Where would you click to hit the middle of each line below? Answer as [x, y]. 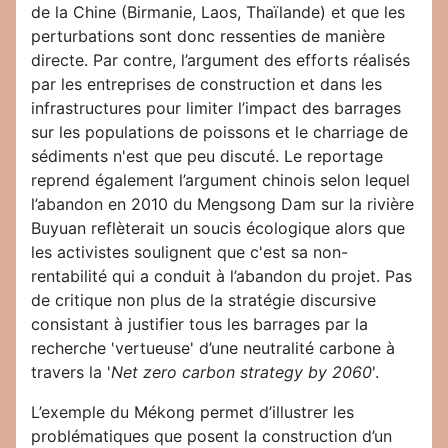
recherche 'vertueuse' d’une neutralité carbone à [213, 348]
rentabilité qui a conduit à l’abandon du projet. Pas [221, 276]
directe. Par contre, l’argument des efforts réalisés [220, 60]
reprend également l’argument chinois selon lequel [220, 180]
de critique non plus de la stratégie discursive [203, 300]
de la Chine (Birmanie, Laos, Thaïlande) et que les [218, 12]
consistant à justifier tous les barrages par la [199, 324]
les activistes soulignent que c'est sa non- [189, 252]
